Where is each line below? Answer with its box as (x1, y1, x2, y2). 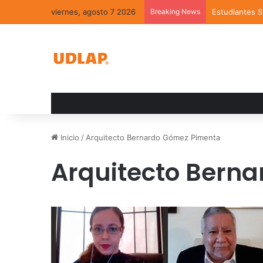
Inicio (58, 133, 79, 142)
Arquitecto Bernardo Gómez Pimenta (86, 133, 220, 142)
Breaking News (150, 7, 200, 16)
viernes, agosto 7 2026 (51, 7, 136, 16)
